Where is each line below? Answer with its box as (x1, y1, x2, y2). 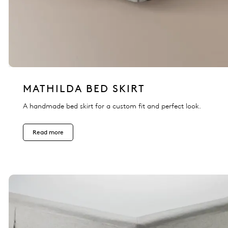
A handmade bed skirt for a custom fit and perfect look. (23, 102, 201, 111)
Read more (33, 128, 64, 136)
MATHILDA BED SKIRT (23, 82, 145, 95)
